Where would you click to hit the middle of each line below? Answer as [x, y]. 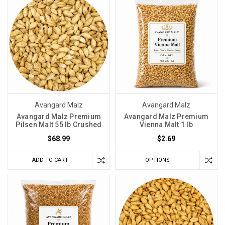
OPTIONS [157, 160]
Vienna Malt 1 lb [166, 124]
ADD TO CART [50, 160]
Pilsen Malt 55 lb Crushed [59, 124]
